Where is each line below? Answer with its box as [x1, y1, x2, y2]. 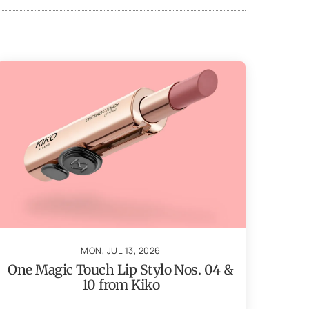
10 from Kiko [81, 276, 160, 293]
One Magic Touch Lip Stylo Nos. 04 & [8, 261, 234, 278]
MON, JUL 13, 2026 [81, 243, 161, 257]
